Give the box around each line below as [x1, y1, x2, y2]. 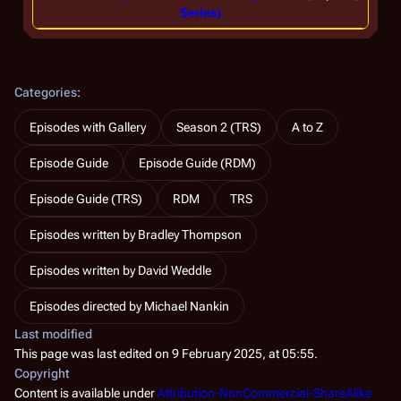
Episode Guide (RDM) [139, 155, 256, 170]
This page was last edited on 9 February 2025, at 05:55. [14, 346, 318, 361]
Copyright [14, 365, 70, 380]
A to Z [292, 119, 323, 134]
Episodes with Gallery [30, 119, 146, 134]
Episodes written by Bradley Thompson [30, 226, 242, 242]
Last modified [14, 326, 92, 341]
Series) [180, 5, 221, 21]
